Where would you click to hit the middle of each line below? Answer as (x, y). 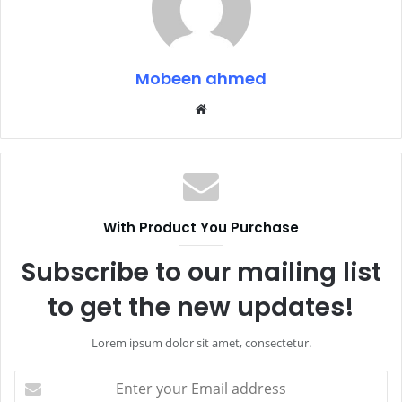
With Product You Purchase (201, 227)
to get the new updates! (201, 307)
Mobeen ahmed (201, 78)
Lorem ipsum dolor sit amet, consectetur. (201, 342)
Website (231, 108)
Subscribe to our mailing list (201, 272)
